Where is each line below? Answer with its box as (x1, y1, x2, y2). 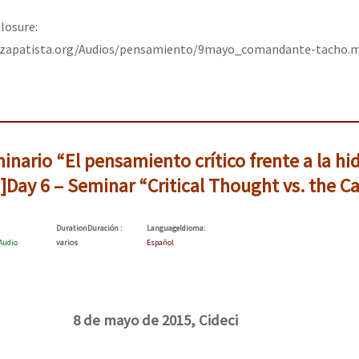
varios (56, 237, 78, 248)
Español (147, 237, 174, 248)
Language (147, 223, 179, 234)
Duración (87, 223, 120, 234)
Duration (56, 223, 87, 234)
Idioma (179, 223, 204, 234)
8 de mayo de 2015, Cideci (73, 311, 238, 330)
